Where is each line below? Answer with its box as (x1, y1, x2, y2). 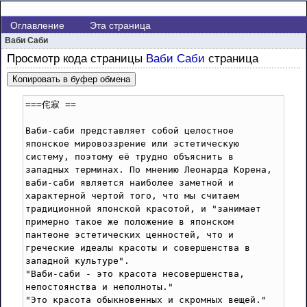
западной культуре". (25, 256, 130, 267)
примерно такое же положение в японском (25, 217, 234, 228)
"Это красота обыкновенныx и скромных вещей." (25, 295, 267, 306)
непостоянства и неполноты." (25, 282, 173, 293)
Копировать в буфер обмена (12, 74, 130, 84)
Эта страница (90, 20, 151, 31)
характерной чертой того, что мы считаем (25, 191, 239, 201)
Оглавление (10, 20, 64, 31)
